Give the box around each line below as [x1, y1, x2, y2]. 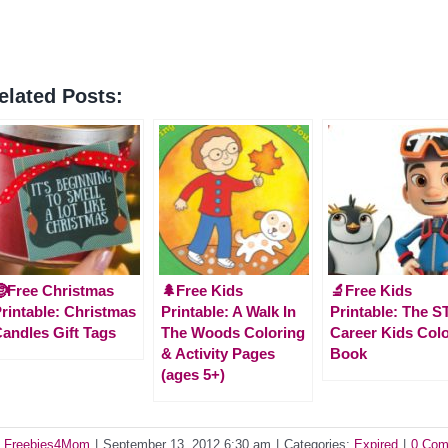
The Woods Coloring [161, 323, 305, 341]
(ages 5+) [161, 365, 225, 383]
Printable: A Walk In [161, 302, 296, 320]
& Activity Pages [161, 344, 275, 362]
